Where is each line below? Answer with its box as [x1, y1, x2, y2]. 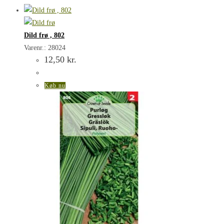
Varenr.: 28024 [24, 43, 65, 51]
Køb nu [44, 81, 65, 89]
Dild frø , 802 [24, 31, 64, 39]
